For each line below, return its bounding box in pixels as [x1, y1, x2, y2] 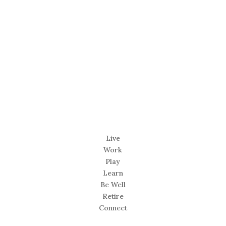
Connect [98, 203, 127, 212]
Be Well [100, 180, 126, 189]
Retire [102, 191, 124, 201]
